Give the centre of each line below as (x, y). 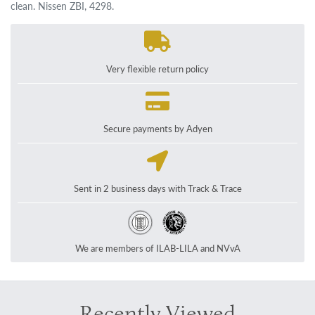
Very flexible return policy (157, 69)
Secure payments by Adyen (157, 129)
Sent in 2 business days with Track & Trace (157, 189)
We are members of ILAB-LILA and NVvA (157, 249)
